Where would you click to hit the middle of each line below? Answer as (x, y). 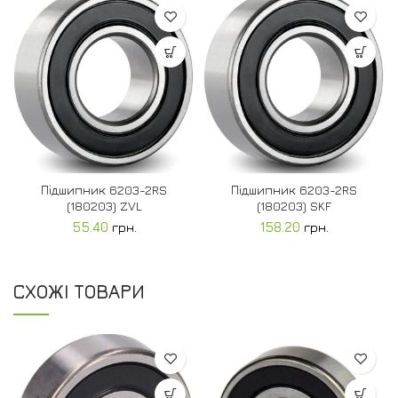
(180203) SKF (294, 206)
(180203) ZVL (104, 206)
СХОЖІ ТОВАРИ (79, 292)
